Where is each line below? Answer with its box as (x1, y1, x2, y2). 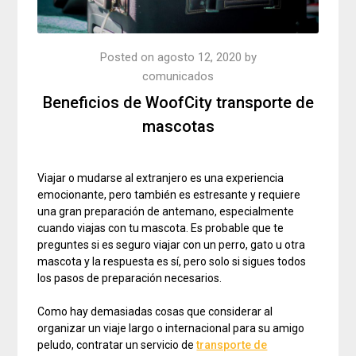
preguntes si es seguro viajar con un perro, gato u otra (37, 238, 306, 252)
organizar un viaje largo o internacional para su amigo (37, 322, 305, 335)
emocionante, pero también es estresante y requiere (37, 188, 301, 202)
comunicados (142, 69, 214, 84)
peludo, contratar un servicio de (37, 339, 197, 352)
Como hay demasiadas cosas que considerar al (37, 305, 273, 319)
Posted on (99, 50, 157, 65)
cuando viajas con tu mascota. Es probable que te (37, 222, 284, 235)
